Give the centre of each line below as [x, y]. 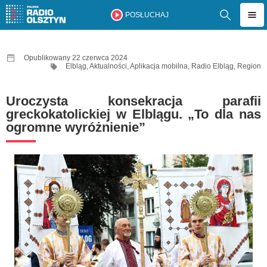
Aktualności [108, 66]
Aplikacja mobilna [159, 66]
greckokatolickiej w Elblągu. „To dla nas [133, 114]
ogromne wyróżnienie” [76, 127]
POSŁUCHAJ [147, 15]
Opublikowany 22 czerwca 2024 [76, 58]
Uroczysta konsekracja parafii [133, 101]
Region [249, 66]
